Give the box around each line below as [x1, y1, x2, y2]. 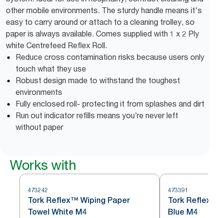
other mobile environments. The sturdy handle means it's [6, 5, 202, 15]
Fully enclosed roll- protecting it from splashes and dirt [16, 99, 204, 109]
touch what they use [16, 64, 86, 73]
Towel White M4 [28, 207, 87, 217]
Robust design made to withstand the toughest [16, 75, 180, 85]
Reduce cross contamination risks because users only [16, 52, 204, 62]
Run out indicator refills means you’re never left [16, 110, 178, 120]
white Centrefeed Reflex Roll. [6, 40, 107, 50]
